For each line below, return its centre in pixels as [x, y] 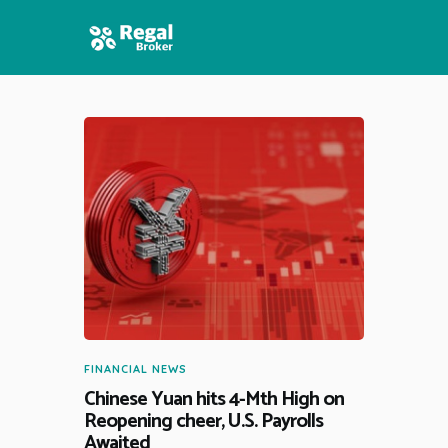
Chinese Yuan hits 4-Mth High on [214, 400]
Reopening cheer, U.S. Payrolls [203, 422]
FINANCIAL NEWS [135, 369]
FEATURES [131, 167]
